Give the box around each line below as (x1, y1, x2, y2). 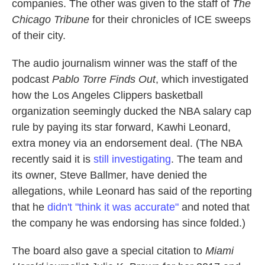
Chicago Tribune (12, 13, 89, 25)
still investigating (93, 153, 171, 165)
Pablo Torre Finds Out (52, 73, 156, 85)
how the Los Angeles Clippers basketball (12, 89, 203, 101)
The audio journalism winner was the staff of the (12, 57, 237, 69)
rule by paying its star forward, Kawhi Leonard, (12, 121, 231, 133)
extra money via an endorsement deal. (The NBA (12, 137, 242, 149)
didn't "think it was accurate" (47, 201, 179, 213)
